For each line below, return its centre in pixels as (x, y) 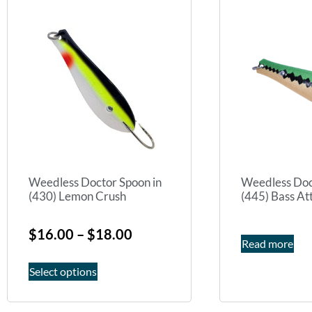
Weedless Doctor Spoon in (95, 182)
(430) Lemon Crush (77, 196)
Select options (63, 271)
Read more (267, 243)
